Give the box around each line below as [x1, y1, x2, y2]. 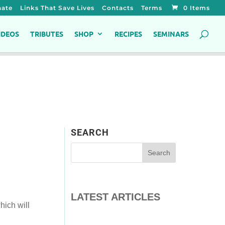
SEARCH [71, 127, 109, 138]
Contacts [102, 4, 134, 12]
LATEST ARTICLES [71, 191, 161, 202]
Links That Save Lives [20, 4, 94, 12]
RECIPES [115, 29, 142, 38]
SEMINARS [153, 29, 189, 38]
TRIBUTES [30, 29, 63, 38]
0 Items [183, 4, 210, 12]
